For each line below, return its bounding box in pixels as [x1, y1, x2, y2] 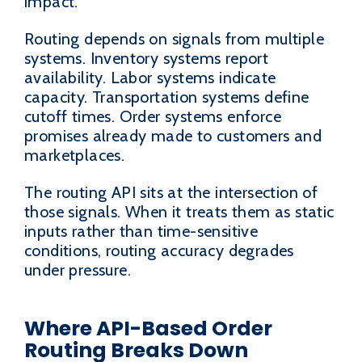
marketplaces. [24, 145, 125, 166]
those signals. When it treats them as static [24, 202, 335, 222]
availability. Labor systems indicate [24, 68, 276, 88]
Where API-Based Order [24, 314, 272, 343]
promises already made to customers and [24, 126, 322, 146]
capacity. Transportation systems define [24, 87, 309, 107]
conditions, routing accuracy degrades [24, 241, 294, 261]
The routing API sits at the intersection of [24, 183, 318, 203]
